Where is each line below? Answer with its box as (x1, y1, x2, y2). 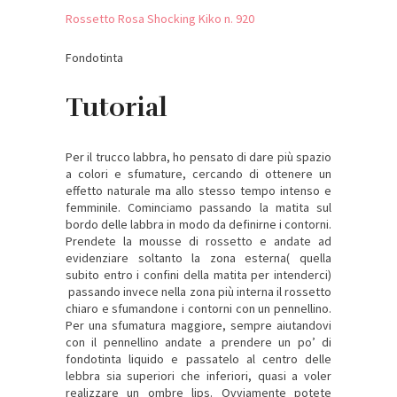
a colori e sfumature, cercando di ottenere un (66, 165, 331, 182)
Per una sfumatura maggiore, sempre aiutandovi (66, 316, 331, 333)
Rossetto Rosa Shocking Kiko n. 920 (66, 10, 254, 27)
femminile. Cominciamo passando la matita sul (66, 198, 331, 215)
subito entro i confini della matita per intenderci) (66, 266, 331, 283)
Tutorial (66, 90, 167, 124)
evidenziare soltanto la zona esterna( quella (66, 249, 331, 266)
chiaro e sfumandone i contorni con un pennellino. (66, 300, 331, 316)
